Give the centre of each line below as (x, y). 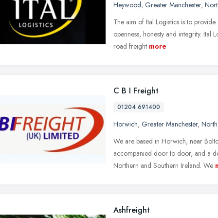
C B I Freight (136, 91)
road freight (130, 46)
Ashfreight (132, 210)
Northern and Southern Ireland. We (163, 165)
